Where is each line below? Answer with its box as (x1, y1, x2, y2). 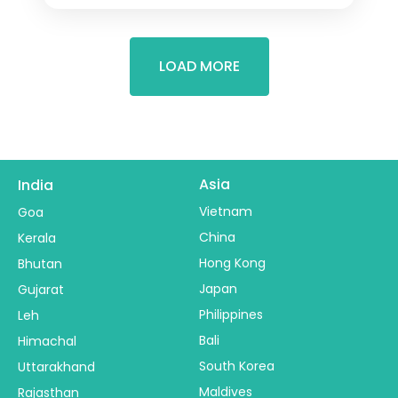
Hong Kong (199, 254, 266, 273)
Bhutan (18, 255, 62, 274)
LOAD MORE (158, 56, 240, 77)
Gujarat (18, 281, 64, 299)
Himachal (18, 332, 76, 351)
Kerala (18, 229, 56, 248)
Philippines (199, 306, 263, 324)
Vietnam (199, 203, 252, 221)
